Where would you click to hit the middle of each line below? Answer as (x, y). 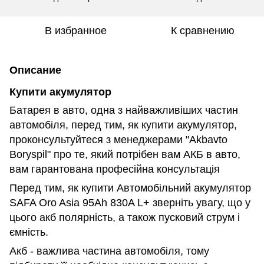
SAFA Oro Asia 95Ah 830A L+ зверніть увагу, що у (130, 203)
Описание (35, 70)
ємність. (29, 232)
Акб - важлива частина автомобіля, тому (109, 251)
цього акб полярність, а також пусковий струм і (125, 218)
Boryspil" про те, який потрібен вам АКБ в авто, (125, 155)
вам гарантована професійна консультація (115, 169)
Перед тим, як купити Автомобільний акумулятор (130, 188)
